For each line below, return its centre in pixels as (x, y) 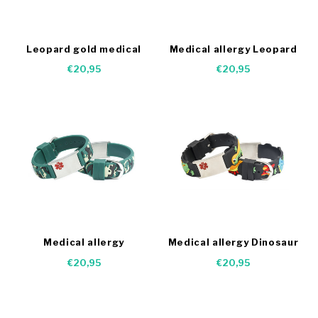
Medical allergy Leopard (233, 49)
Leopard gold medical (84, 49)
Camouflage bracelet (84, 256)
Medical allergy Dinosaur (233, 242)
